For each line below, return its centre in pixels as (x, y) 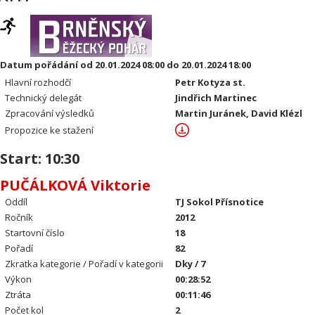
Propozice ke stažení (50, 130)
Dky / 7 (191, 264)
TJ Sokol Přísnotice (220, 202)
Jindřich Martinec (216, 98)
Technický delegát (44, 98)
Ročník (19, 217)
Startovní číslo (35, 233)
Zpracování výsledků (50, 113)
